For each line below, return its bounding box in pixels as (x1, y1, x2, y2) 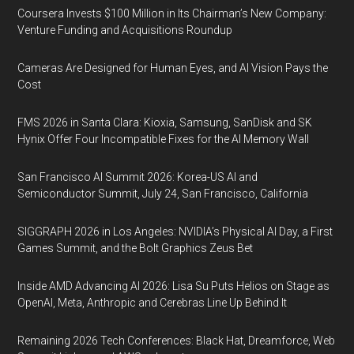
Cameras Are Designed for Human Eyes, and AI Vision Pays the (17, 62, 329, 74)
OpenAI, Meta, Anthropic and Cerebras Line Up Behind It (17, 296, 288, 309)
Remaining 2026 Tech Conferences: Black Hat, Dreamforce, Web (17, 334, 336, 347)
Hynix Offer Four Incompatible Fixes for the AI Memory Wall (17, 133, 310, 145)
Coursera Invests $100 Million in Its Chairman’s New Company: (17, 7, 327, 20)
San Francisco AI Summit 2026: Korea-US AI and (17, 171, 258, 183)
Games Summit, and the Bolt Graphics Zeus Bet (17, 242, 254, 254)
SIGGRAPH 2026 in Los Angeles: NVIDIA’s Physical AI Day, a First (17, 225, 333, 238)
